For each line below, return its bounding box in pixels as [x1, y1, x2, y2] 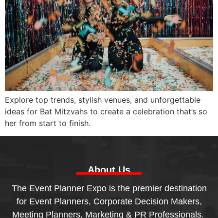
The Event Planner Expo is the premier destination [11, 183, 207, 194]
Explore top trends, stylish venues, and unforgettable [5, 95, 200, 105]
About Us [88, 164, 130, 176]
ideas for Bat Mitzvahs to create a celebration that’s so [5, 107, 207, 117]
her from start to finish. [5, 118, 91, 128]
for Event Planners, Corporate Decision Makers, [16, 197, 202, 207]
